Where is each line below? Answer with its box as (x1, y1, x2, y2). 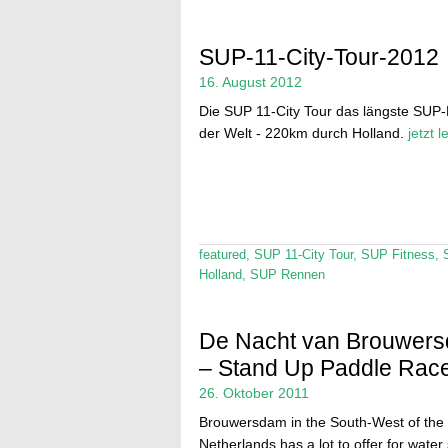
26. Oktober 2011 (198, 384, 309, 401)
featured (198, 248, 246, 263)
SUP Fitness (360, 248, 435, 263)
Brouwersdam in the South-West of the (198, 413, 444, 430)
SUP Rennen (249, 268, 325, 283)
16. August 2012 (198, 74, 302, 91)
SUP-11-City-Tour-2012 (198, 44, 439, 71)
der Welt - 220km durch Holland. (198, 125, 408, 142)
